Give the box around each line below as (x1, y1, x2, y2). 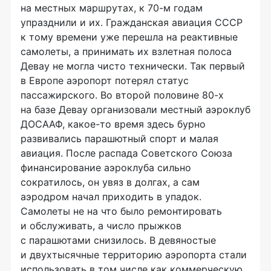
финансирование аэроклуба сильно (21, 161, 191, 174)
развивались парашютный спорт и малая (21, 132, 218, 145)
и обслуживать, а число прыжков (21, 219, 181, 232)
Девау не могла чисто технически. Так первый (21, 59, 245, 72)
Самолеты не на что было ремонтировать (21, 204, 222, 217)
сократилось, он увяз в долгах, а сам (21, 175, 200, 188)
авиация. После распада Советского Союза (21, 146, 232, 159)
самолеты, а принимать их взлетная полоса (21, 45, 232, 57)
